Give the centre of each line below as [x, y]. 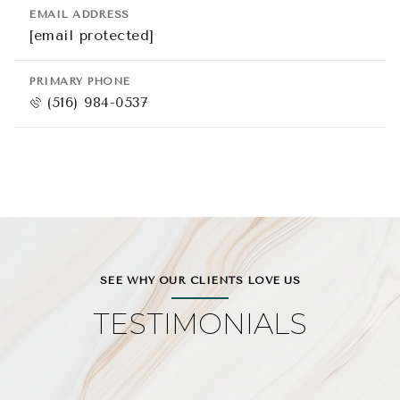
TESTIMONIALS [200, 324]
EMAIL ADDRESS [79, 14]
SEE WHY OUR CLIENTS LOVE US [200, 280]
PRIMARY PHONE [79, 81]
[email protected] [92, 35]
